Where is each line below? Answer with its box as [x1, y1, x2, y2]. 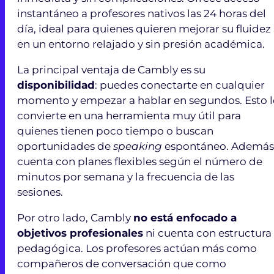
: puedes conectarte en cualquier [95, 78, 265, 91]
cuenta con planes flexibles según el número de [17, 155, 262, 168]
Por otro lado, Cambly [17, 211, 133, 224]
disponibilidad [17, 78, 95, 91]
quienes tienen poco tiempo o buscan [17, 124, 213, 137]
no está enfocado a [133, 211, 237, 224]
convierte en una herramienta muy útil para [17, 109, 241, 122]
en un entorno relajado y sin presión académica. [17, 37, 265, 50]
